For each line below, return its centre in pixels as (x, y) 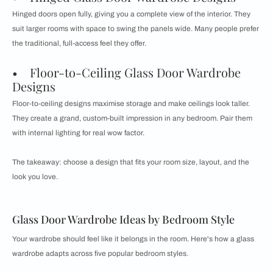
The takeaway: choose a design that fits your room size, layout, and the (131, 162)
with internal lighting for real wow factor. (78, 133)
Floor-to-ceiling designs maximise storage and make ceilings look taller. (131, 104)
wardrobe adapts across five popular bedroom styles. (100, 254)
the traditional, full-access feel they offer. (79, 44)
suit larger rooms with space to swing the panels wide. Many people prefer (136, 29)
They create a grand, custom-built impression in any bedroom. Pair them (132, 119)
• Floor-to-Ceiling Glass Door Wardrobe (126, 73)
